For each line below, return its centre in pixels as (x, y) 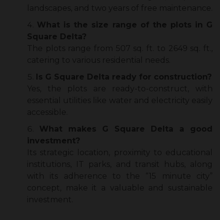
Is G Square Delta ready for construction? (124, 77)
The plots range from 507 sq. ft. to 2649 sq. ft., (120, 49)
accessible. (47, 112)
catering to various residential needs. (99, 60)
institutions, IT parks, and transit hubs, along (120, 165)
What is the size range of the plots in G (125, 25)
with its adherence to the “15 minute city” (120, 176)
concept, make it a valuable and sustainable (120, 188)
